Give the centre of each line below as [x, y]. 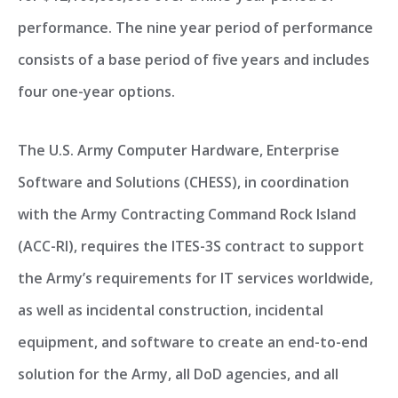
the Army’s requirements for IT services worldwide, [195, 278]
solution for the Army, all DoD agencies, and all [178, 374]
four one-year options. [96, 92]
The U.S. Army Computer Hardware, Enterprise [179, 150]
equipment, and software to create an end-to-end [193, 342]
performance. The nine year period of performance [195, 28]
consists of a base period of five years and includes [194, 60]
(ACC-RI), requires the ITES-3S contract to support [191, 246]
